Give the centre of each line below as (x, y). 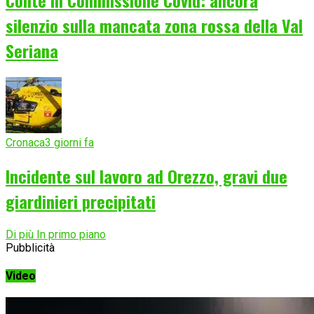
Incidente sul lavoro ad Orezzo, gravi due (146, 176)
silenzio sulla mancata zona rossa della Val (154, 26)
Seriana (32, 51)
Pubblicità (30, 247)
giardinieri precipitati (81, 201)
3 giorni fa (69, 142)
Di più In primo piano (56, 234)
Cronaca (25, 142)
